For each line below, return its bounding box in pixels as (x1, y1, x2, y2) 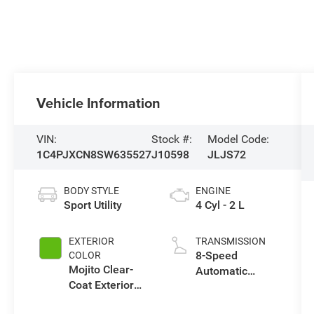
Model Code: (207, 132, 270, 146)
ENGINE (195, 184, 231, 196)
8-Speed (195, 248, 238, 262)
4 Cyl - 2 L (195, 198, 245, 212)
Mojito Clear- (69, 262, 134, 276)
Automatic (195, 264, 247, 278)
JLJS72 (207, 147, 247, 161)
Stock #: (151, 132, 193, 146)
